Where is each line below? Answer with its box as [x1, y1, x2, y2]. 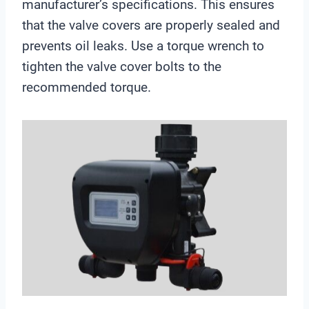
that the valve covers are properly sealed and [22, 17, 280, 33]
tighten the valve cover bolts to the [22, 58, 221, 74]
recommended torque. [22, 79, 151, 95]
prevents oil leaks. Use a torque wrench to [22, 37, 264, 54]
